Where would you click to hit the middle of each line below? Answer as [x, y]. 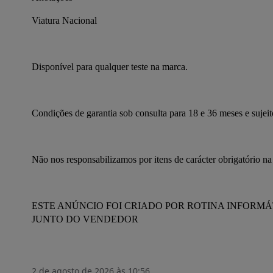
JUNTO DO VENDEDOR [85, 219]
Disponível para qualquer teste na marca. [110, 67]
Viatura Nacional [64, 20]
